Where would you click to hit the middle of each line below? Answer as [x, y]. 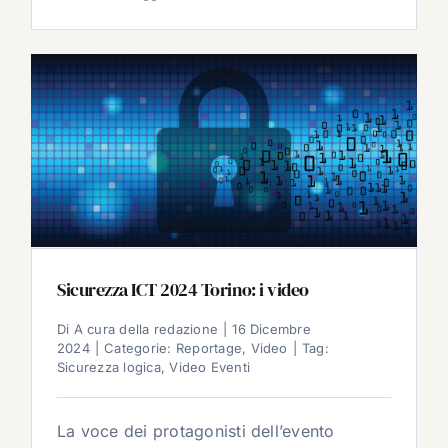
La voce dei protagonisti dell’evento [196, 431]
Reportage [209, 348]
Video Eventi [210, 367]
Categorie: [140, 348]
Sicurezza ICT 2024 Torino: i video [183, 289]
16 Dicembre [271, 329]
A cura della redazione [146, 329]
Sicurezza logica [109, 367]
